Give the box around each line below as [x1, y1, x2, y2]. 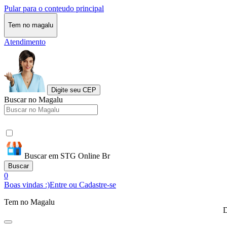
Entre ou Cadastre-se [50, 180, 116, 189]
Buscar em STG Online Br [24, 151, 110, 160]
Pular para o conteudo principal [4, 4, 104, 13]
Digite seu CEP [51, 86, 96, 94]
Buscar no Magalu [4, 95, 63, 104]
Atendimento [4, 37, 46, 46]
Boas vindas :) [4, 180, 50, 189]
